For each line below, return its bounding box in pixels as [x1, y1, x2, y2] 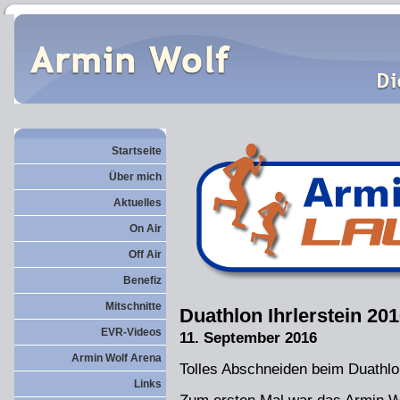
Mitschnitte [105, 300, 162, 312]
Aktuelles [113, 196, 162, 209]
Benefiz [123, 274, 162, 287]
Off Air [129, 248, 162, 261]
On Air [129, 222, 162, 235]
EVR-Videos [101, 326, 162, 338]
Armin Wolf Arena [71, 352, 162, 364]
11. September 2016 [179, 329, 317, 346]
